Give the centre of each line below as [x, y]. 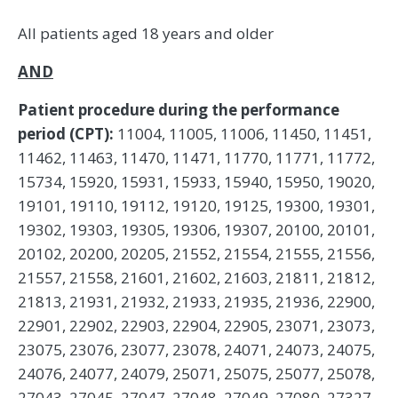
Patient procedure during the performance [179, 109]
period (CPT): [68, 133]
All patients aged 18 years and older [146, 33]
